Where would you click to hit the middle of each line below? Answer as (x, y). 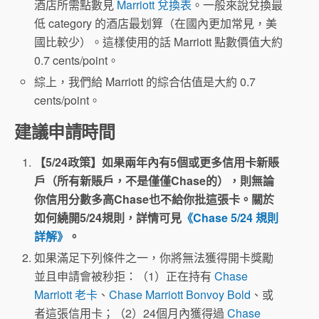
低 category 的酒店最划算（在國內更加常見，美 (156, 23)
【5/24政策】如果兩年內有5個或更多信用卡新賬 (157, 162)
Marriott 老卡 (66, 294)
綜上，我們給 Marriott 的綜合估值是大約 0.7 (145, 81)
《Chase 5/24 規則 (230, 217)
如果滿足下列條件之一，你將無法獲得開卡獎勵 (154, 257)
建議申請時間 (65, 131)
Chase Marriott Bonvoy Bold (180, 294)
